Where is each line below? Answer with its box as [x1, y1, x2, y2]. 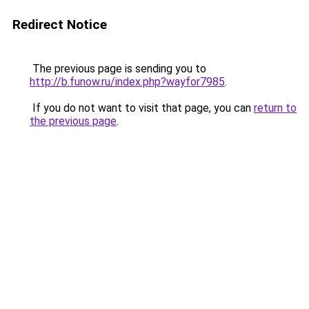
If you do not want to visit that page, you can [30, 101, 254, 114]
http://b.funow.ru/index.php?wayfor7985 [30, 75, 225, 88]
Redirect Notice [12, 17, 107, 32]
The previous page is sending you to [30, 62, 206, 75]
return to [254, 101, 297, 114]
